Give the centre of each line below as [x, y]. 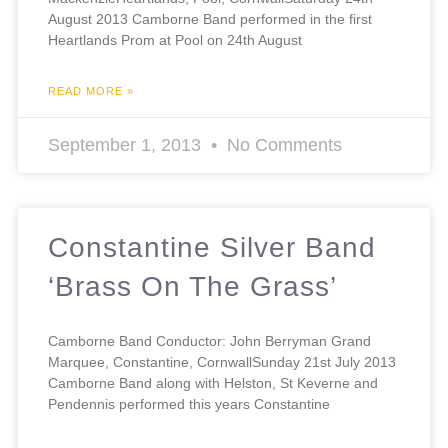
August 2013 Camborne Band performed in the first [210, 19]
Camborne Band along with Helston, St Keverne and [213, 383]
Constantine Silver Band [212, 247]
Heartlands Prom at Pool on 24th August [175, 40]
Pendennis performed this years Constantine [189, 404]
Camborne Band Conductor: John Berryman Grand [209, 341]
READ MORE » [91, 91]
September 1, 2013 [127, 145]
